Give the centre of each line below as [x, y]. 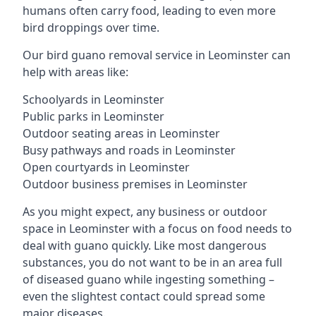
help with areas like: [75, 72]
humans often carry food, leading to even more [149, 11]
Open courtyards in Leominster [106, 167]
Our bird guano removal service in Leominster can [157, 55]
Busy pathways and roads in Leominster [129, 150]
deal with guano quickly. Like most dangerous [145, 245]
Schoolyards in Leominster [93, 99]
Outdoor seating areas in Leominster [121, 133]
